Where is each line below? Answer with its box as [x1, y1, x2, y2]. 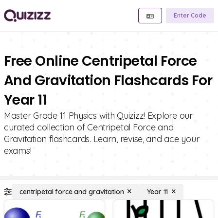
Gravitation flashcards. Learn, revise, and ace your [4, 133, 200, 145]
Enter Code [174, 12, 206, 19]
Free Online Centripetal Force [4, 52, 197, 71]
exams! [4, 145, 32, 156]
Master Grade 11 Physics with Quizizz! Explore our [4, 110, 193, 121]
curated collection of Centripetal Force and [4, 122, 174, 133]
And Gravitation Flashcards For [4, 71, 213, 90]
